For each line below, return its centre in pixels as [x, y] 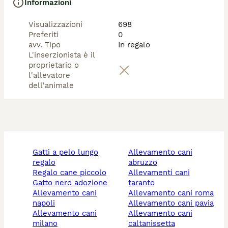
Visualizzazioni [55, 24]
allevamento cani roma [173, 193]
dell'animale [51, 85]
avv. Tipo [45, 45]
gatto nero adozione [73, 183]
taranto [141, 183]
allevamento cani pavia [173, 203]
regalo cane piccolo [72, 173]
